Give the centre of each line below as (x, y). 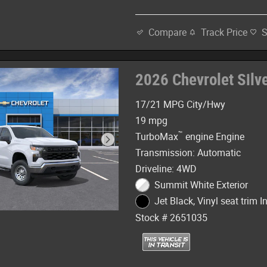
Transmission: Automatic (188, 153)
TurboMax (157, 136)
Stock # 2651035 (172, 218)
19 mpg (152, 120)
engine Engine (214, 136)
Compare (168, 33)
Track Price (224, 32)
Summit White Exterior (201, 185)
